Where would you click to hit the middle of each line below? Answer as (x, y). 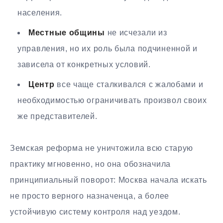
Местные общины (67, 33)
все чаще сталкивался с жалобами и (129, 85)
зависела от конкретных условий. (84, 65)
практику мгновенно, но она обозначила (90, 164)
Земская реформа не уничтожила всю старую (102, 148)
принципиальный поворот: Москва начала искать (109, 180)
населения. (40, 13)
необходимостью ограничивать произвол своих (112, 101)
